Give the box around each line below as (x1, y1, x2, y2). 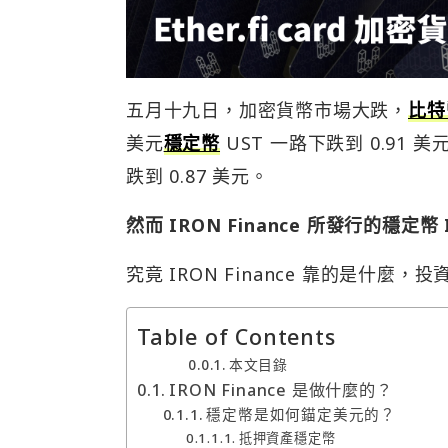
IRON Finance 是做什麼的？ (169, 378, 393, 401)
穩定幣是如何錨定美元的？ (206, 403, 396, 424)
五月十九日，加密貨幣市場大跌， (126, 97, 408, 122)
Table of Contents (137, 321, 336, 351)
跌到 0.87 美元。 (126, 163, 269, 188)
